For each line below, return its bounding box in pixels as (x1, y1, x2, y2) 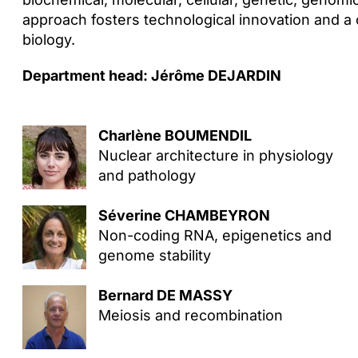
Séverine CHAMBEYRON (97, 207, 270, 224)
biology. (22, 31, 75, 48)
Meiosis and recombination (97, 307, 283, 324)
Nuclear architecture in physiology (97, 147, 333, 164)
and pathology (97, 167, 196, 184)
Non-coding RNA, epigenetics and (97, 227, 332, 244)
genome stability (97, 247, 211, 264)
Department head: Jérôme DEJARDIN (22, 67, 281, 84)
